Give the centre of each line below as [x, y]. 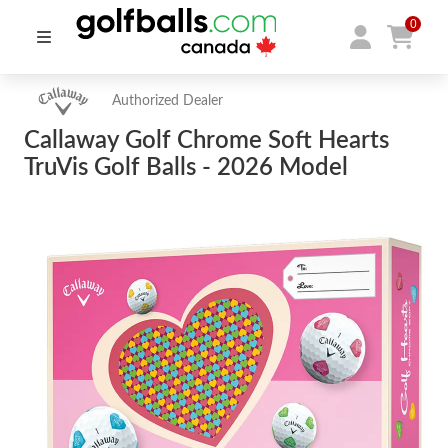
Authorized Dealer [167, 101]
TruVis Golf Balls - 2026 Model [186, 168]
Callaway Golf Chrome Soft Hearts [206, 141]
